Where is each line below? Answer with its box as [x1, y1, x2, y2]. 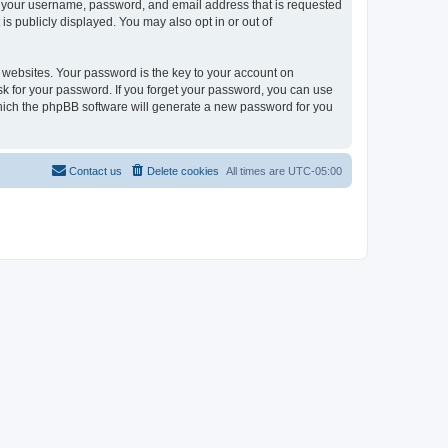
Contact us [69, 164, 122, 177]
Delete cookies [147, 164, 219, 177]
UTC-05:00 [288, 164, 342, 177]
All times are [226, 164, 288, 177]
